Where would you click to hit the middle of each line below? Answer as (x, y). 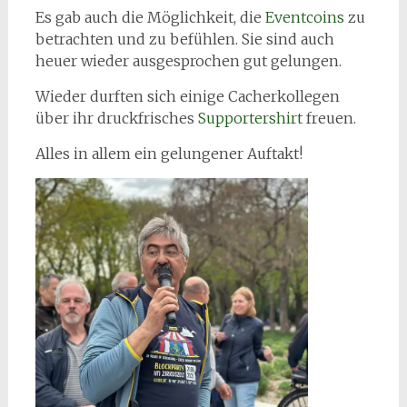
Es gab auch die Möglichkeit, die (150, 17)
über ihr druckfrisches (116, 118)
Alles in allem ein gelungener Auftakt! (169, 154)
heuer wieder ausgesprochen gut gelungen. (188, 61)
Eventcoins (304, 17)
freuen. (329, 118)
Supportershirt (250, 118)
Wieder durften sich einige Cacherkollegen (187, 96)
